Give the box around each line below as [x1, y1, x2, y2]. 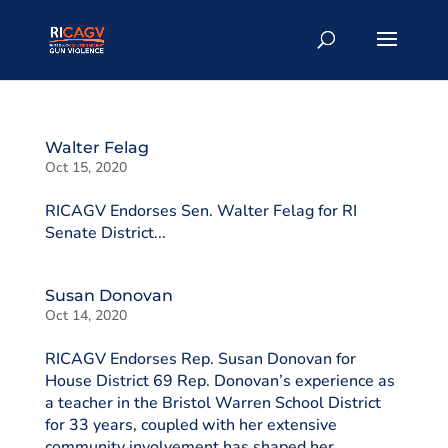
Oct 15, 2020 [44, 158, 127, 177]
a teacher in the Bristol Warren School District [44, 392, 381, 414]
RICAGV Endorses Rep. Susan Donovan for [44, 348, 356, 370]
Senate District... [44, 222, 166, 244]
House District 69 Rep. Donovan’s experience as [44, 370, 395, 392]
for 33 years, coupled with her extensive [44, 414, 337, 436]
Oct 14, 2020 [44, 306, 127, 325]
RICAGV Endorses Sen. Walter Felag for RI [44, 200, 357, 222]
